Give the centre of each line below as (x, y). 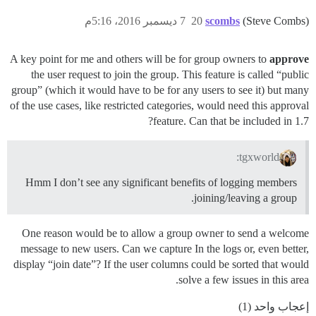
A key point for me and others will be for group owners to (140, 59)
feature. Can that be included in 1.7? (231, 121)
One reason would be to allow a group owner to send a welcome (165, 233)
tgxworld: (260, 157)
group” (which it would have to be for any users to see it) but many (160, 90)
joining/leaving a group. (245, 198)
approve (289, 59)
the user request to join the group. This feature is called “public (170, 75)
